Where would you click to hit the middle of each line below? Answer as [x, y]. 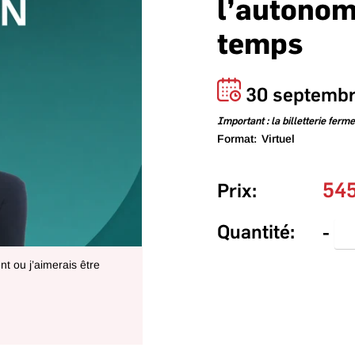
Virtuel [278, 139]
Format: [239, 139]
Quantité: [256, 231]
